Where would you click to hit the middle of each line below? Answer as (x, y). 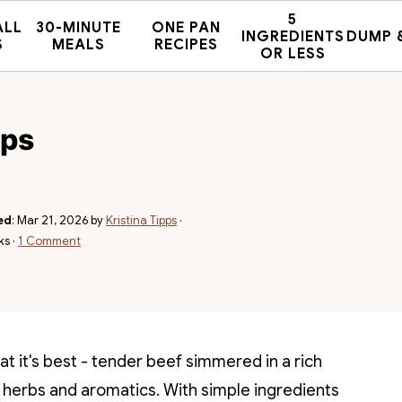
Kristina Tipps (141, 220)
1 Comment (49, 241)
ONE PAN (186, 28)
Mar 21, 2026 (52, 220)
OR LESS (293, 53)
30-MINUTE (79, 28)
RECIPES (186, 45)
